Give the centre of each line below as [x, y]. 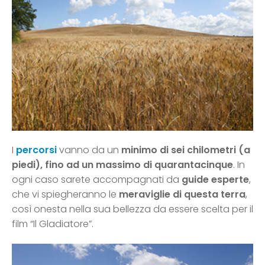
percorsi [36, 150]
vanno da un [90, 150]
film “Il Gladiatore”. [53, 224]
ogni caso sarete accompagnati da [97, 180]
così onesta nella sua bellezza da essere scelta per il [132, 209]
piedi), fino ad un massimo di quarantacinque [122, 165]
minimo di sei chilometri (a [186, 150]
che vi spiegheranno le [65, 195]
